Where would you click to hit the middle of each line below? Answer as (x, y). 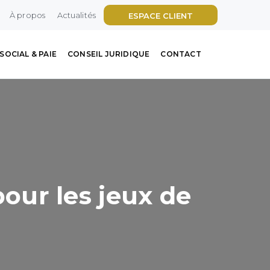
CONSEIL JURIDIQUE (108, 54)
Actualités (76, 15)
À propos (27, 15)
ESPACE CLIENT (161, 16)
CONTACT (181, 54)
